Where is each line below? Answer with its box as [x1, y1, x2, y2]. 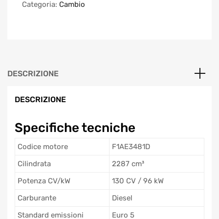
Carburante [18, 193, 56, 202]
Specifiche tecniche [15, 120, 135, 135]
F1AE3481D [112, 142, 150, 151]
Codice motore [18, 142, 68, 151]
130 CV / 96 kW [112, 176, 164, 185]
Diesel [112, 193, 132, 202]
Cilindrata [18, 159, 51, 168]
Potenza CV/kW [18, 176, 70, 185]
